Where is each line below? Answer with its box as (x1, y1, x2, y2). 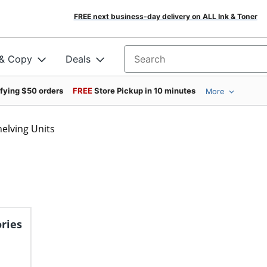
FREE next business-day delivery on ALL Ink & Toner (73, 12, 257, 21)
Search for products (124, 57, 215, 69)
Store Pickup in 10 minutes (94, 86, 195, 95)
